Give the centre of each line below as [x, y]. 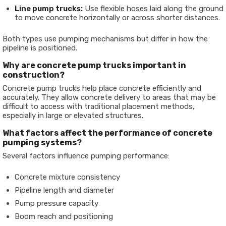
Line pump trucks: [49, 9]
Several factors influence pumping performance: [86, 156]
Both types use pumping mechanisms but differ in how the [105, 39]
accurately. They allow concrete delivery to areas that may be [109, 98]
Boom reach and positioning [64, 217]
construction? [34, 75]
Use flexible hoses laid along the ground [153, 9]
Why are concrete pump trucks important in [94, 66]
